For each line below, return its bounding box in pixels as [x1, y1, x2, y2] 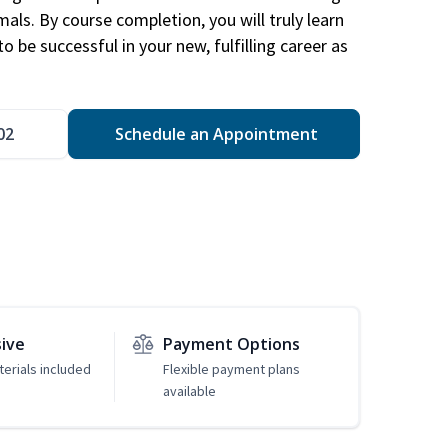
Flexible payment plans [162, 360, 300, 379]
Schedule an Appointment [110, 123, 318, 146]
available [162, 382, 216, 401]
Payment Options [162, 333, 300, 356]
